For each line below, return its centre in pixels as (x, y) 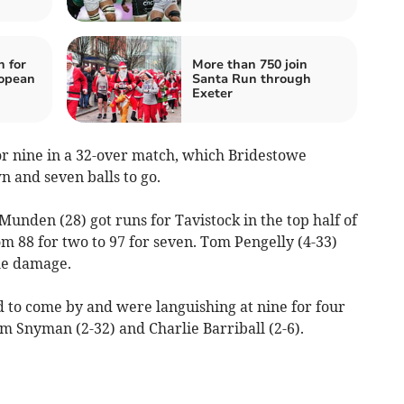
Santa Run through (252, 79)
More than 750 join (250, 65)
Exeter (212, 94)
